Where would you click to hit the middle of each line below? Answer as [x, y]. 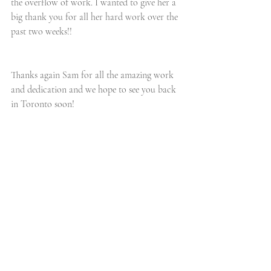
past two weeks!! [41, 31]
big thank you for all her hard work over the [96, 17]
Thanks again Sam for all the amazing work [93, 75]
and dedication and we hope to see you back [95, 90]
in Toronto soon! [44, 104]
